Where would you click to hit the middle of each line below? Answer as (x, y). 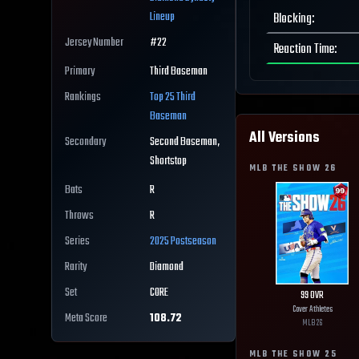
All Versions (284, 138)
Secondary (85, 143)
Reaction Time (304, 50)
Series (77, 242)
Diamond (167, 268)
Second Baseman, (185, 143)
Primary (80, 72)
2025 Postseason (183, 242)
